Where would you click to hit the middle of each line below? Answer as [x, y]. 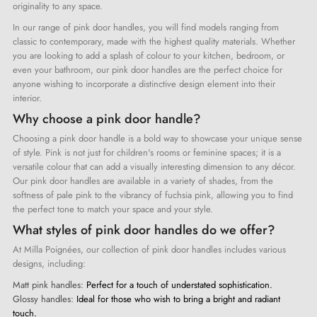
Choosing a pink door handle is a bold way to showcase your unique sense [157, 138]
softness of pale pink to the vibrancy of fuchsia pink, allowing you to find [153, 195]
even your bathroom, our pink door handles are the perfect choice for [148, 69]
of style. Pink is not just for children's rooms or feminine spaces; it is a [147, 152]
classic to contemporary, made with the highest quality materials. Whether [154, 41]
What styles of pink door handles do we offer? [144, 230]
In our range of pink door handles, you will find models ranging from [146, 27]
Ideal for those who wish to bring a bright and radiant [177, 299]
